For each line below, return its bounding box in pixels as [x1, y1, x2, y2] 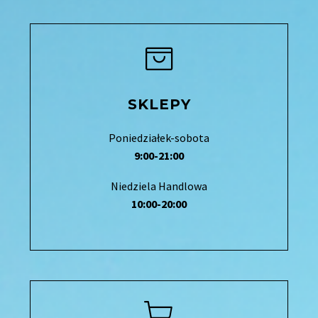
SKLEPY [127, 96, 191, 114]
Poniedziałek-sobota [109, 131, 209, 146]
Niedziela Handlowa [111, 178, 207, 193]
